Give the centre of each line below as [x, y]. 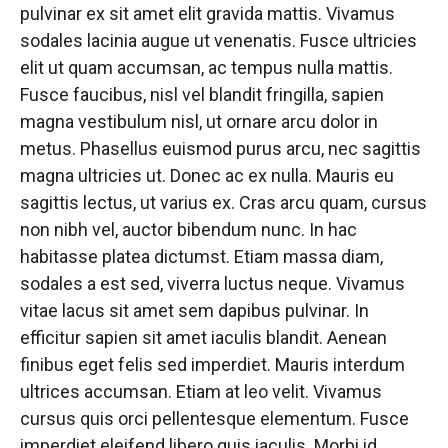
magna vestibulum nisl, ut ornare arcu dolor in [199, 121]
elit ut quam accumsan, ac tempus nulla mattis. [206, 67]
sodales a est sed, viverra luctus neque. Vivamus [212, 283]
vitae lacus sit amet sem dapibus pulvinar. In [194, 310]
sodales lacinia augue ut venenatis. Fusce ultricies [218, 40]
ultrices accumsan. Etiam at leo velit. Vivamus [201, 391]
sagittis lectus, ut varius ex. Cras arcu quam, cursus [223, 202]
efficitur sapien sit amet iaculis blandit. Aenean [203, 337]
